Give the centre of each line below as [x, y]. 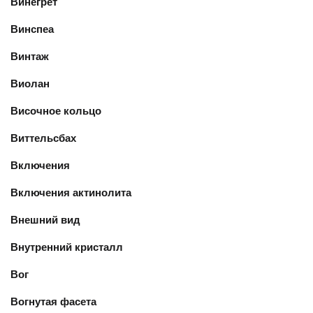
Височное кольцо [56, 111]
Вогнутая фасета [53, 301]
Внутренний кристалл [67, 247]
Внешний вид [45, 220]
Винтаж [30, 56]
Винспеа [32, 29]
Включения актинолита [71, 192]
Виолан [30, 83]
